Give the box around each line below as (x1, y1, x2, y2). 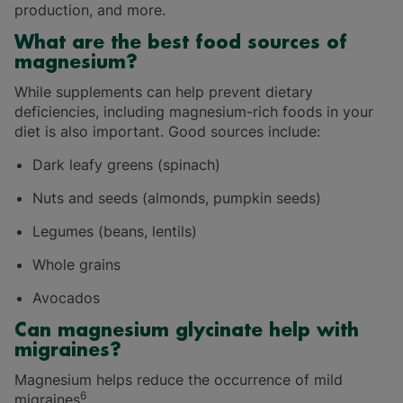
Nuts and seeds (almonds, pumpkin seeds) (32, 189, 321, 208)
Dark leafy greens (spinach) (32, 156, 220, 175)
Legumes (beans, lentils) (32, 222, 197, 241)
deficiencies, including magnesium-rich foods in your (14, 103, 373, 121)
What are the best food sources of (14, 33, 347, 53)
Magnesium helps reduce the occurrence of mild (14, 371, 343, 390)
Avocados (32, 289, 100, 308)
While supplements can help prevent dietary (14, 83, 313, 102)
